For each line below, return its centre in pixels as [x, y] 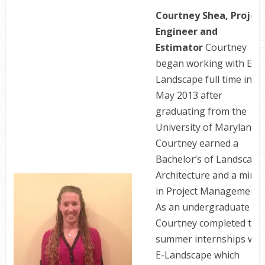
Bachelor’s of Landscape [209, 159]
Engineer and [186, 31]
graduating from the [201, 111]
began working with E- [205, 63]
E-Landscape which [197, 255]
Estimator [180, 47]
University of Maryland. [207, 127]
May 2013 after [189, 95]
